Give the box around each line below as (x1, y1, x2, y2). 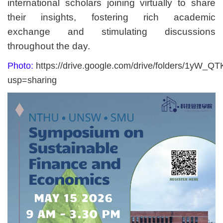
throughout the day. (7, 41, 93, 52)
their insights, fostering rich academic (7, 12, 216, 23)
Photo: (7, 61, 36, 71)
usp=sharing (7, 75, 57, 86)
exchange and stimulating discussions (7, 26, 216, 37)
